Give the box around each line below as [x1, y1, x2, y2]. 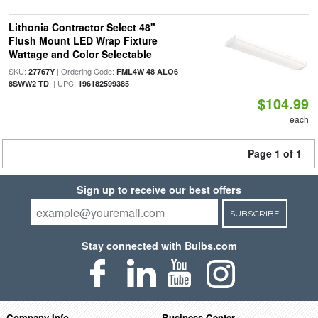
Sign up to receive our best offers [77, 182, 241, 197]
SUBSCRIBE [229, 208, 280, 219]
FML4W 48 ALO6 [116, 66, 178, 77]
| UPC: [48, 77, 78, 89]
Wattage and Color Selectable [8, 47, 152, 61]
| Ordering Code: [54, 65, 116, 77]
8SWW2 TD [8, 78, 49, 89]
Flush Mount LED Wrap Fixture [8, 33, 158, 48]
